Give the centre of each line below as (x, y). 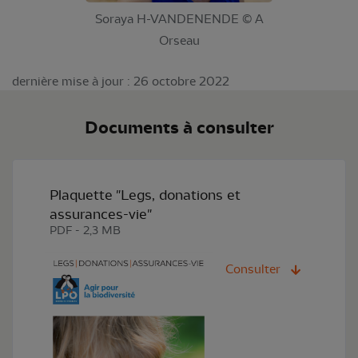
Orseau (179, 41)
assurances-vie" (101, 214)
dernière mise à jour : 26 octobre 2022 (121, 82)
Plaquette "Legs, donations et (145, 195)
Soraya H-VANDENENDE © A (179, 19)
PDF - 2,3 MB (85, 231)
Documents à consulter (179, 128)
